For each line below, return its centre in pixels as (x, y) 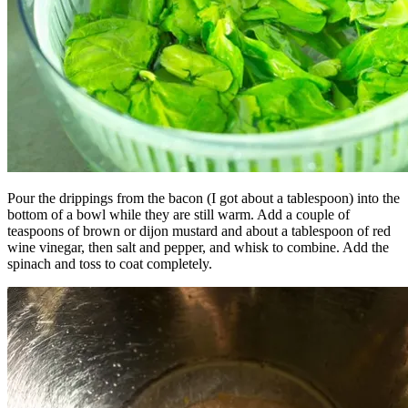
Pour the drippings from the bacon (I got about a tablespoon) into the (204, 199)
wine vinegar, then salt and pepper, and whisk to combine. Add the (198, 248)
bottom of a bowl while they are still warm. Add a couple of (178, 215)
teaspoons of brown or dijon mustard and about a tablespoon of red (199, 231)
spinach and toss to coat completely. (110, 264)
